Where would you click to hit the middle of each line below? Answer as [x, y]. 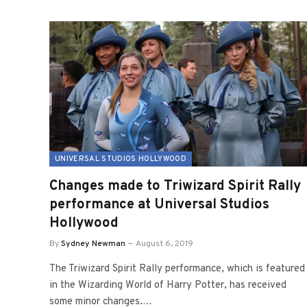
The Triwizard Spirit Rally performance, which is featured [177, 269]
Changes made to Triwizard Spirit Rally [175, 186]
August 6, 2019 [164, 244]
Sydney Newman [93, 244]
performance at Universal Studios [159, 205]
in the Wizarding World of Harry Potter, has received [168, 285]
